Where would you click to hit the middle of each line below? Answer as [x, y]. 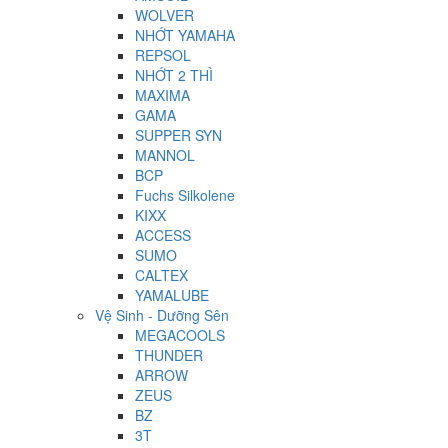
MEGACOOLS [180, 335]
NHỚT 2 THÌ [174, 75]
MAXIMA [162, 95]
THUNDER [169, 355]
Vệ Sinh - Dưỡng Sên [162, 315]
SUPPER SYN [178, 135]
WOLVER [164, 15]
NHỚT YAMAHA [185, 35]
